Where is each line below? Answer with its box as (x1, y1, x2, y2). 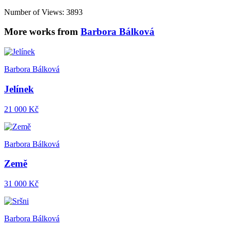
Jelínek (4, 83, 34, 94)
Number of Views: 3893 (4, 7, 83, 16)
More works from (4, 26, 81, 37)
